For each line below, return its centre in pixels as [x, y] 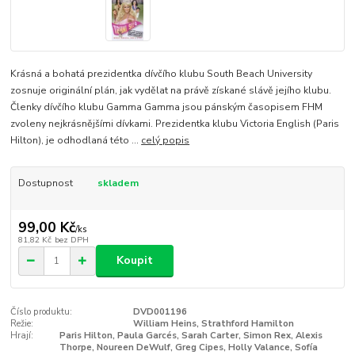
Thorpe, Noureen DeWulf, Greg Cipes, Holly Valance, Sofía [188, 347]
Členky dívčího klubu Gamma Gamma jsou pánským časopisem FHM [167, 107]
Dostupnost [45, 183]
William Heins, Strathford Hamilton [213, 323]
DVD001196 [160, 311]
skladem [118, 183]
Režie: [22, 323]
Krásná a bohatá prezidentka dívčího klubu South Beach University [162, 73]
